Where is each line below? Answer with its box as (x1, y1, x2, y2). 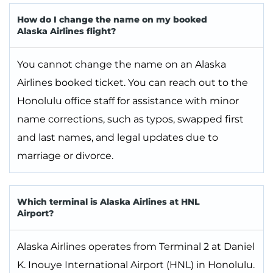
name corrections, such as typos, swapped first (17, 113, 244, 126)
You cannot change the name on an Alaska (17, 58, 226, 71)
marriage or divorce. (17, 150, 113, 162)
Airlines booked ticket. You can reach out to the (17, 77, 248, 89)
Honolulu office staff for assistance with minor (17, 95, 239, 107)
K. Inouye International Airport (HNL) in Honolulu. (17, 259, 255, 271)
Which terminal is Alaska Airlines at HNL (17, 196, 200, 208)
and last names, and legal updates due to (17, 132, 218, 144)
